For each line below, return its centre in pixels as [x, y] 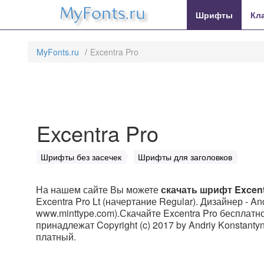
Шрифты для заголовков [185, 157]
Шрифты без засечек [81, 157]
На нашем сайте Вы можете [98, 189]
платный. [56, 237]
